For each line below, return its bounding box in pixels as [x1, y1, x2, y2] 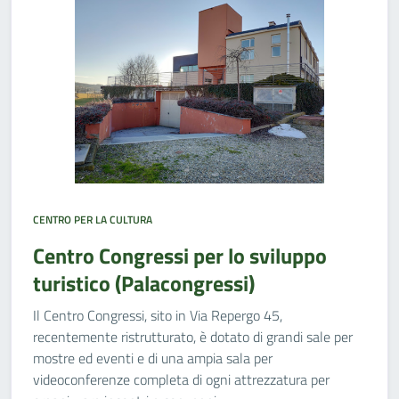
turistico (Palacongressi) [33, 267, 255, 299]
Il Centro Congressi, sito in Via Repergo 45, [33, 305, 282, 326]
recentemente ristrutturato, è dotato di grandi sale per [33, 326, 353, 347]
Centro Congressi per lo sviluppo [33, 240, 327, 272]
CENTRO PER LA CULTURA [33, 211, 152, 228]
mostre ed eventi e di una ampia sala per [33, 347, 273, 369]
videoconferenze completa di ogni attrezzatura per [33, 369, 330, 390]
